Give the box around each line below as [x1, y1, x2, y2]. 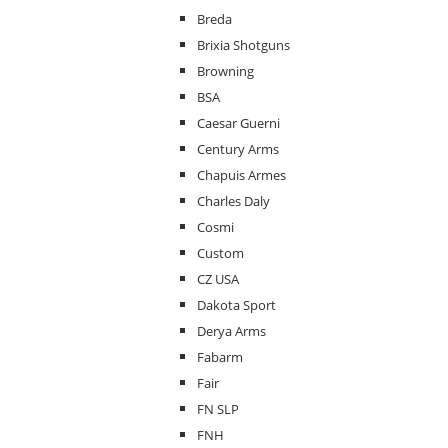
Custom [197, 244, 244, 263]
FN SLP [197, 400, 239, 419]
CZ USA [197, 270, 239, 289]
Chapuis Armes [197, 166, 286, 185]
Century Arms [197, 140, 279, 159]
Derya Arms [197, 322, 266, 341]
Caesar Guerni [197, 114, 280, 133]
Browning [197, 62, 254, 81]
